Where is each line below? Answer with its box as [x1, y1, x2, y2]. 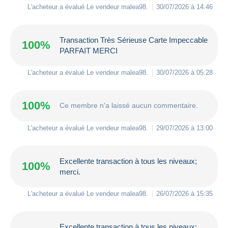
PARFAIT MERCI [60, 46, 118, 55]
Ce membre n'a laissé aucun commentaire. [60, 101, 198, 110]
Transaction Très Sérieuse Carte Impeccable [60, 35, 208, 44]
